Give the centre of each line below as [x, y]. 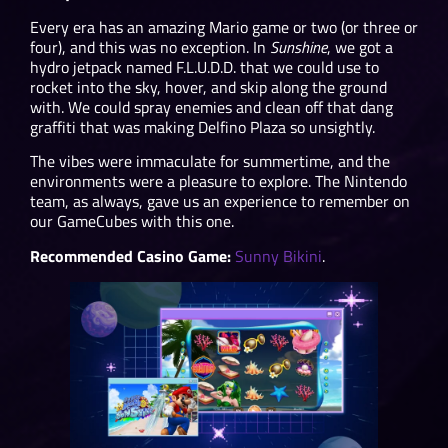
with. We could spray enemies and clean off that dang [211, 106]
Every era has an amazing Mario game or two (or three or [224, 26]
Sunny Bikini [278, 255]
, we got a [360, 46]
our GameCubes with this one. [132, 221]
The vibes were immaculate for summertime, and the [210, 161]
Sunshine [298, 46]
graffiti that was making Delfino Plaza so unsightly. [204, 126]
